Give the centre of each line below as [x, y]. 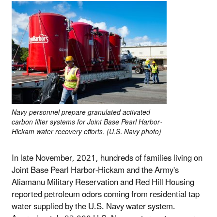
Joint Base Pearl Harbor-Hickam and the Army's [95, 170]
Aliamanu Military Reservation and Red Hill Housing [103, 182]
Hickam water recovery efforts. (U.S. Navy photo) [86, 132]
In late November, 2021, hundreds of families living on [107, 158]
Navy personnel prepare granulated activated [81, 112]
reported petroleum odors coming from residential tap [106, 194]
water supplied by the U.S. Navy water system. [93, 207]
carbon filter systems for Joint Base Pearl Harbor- [87, 122]
